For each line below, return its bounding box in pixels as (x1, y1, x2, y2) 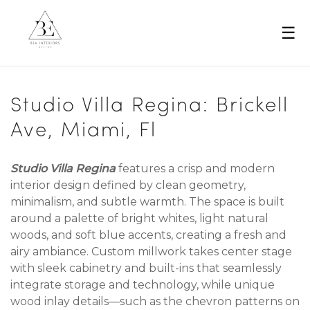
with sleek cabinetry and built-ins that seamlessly (10, 262, 282, 275)
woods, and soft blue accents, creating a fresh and (10, 228, 286, 241)
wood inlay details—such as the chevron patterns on (10, 295, 300, 308)
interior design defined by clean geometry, (10, 179, 246, 192)
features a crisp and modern (116, 162, 275, 175)
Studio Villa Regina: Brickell (10, 96, 289, 116)
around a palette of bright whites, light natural (10, 212, 268, 225)
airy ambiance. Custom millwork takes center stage (10, 245, 292, 258)
